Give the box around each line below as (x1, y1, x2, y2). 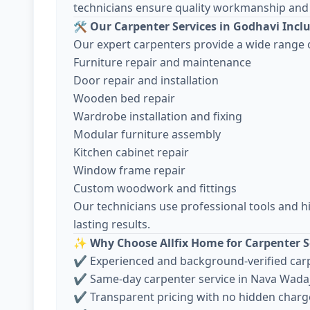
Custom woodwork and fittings (73, 181, 237, 196)
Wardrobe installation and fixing (73, 109, 242, 124)
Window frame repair (73, 163, 185, 178)
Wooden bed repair (73, 91, 175, 106)
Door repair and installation (73, 73, 219, 88)
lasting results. (73, 217, 150, 232)
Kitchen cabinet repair (73, 145, 189, 160)
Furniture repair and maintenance (73, 55, 251, 70)
